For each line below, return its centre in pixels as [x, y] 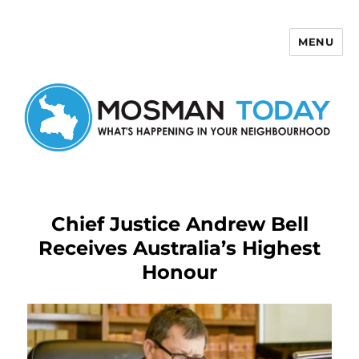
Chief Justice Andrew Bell [179, 224]
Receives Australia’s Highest [179, 248]
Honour [179, 272]
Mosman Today [67, 53]
